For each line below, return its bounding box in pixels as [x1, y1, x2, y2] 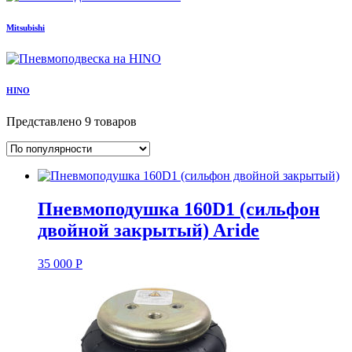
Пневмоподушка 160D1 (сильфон [38, 198, 320, 219]
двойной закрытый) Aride [38, 219, 259, 240]
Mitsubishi [6, 23, 45, 33]
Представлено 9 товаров [6, 114, 137, 128]
